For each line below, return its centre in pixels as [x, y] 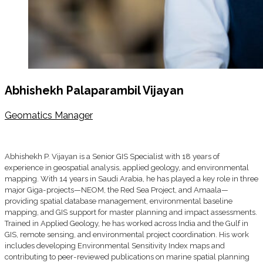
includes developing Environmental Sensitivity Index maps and [115, 246]
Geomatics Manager [49, 116]
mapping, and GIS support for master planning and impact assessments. [131, 213]
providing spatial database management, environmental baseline [119, 201]
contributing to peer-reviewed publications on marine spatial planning [127, 257]
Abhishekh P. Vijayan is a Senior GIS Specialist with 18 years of [112, 157]
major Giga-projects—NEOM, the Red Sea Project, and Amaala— [117, 190]
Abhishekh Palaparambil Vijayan [94, 90]
